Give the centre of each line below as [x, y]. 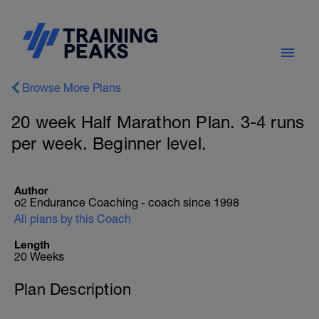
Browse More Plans [72, 88]
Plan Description [73, 289]
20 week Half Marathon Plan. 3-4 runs [158, 122]
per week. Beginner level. [109, 143]
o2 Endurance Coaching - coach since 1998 [127, 202]
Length [32, 244]
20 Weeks [39, 256]
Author [31, 190]
